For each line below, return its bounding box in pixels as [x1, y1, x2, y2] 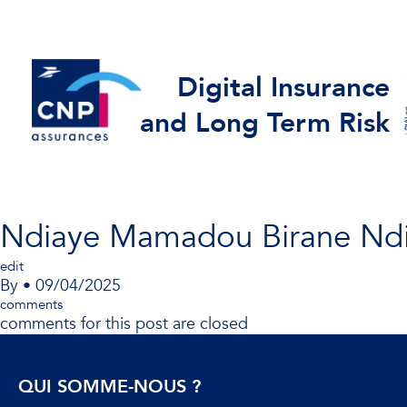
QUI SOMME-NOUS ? [18, 374, 201, 399]
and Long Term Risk [140, 104, 391, 142]
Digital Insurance [177, 69, 391, 106]
